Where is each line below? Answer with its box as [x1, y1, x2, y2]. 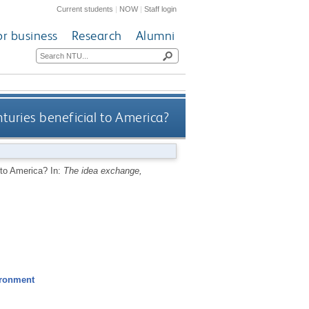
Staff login [144, 4, 177, 13]
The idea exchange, [63, 165, 142, 176]
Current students [57, 4, 114, 13]
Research [71, 28, 122, 44]
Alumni [135, 28, 175, 44]
